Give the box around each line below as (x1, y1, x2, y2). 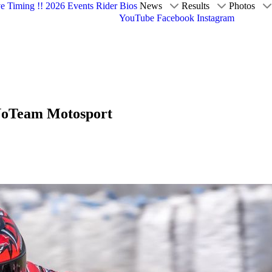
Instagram (197, 12, 235, 23)
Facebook (157, 12, 195, 23)
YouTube (119, 12, 155, 23)
